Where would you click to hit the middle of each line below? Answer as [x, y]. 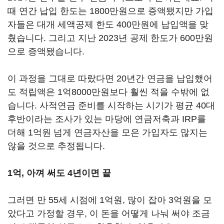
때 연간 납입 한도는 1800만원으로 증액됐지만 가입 [110, 11]
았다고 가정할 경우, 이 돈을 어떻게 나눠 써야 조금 [109, 213]
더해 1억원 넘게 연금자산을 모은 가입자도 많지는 [107, 132]
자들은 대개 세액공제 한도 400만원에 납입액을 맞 [108, 24]
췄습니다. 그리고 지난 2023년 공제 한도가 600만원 [110, 38]
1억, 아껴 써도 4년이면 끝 [59, 173]
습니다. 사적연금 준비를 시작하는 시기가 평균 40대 [111, 105]
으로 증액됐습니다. [47, 51]
